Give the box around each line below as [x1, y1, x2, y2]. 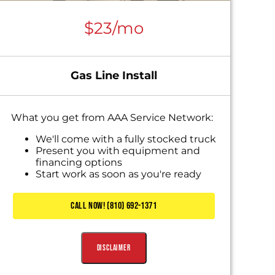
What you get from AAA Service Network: [11, 112, 214, 124]
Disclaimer [96, 243, 131, 254]
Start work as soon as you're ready [36, 168, 202, 180]
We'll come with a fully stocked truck [36, 133, 217, 145]
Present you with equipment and [36, 145, 201, 157]
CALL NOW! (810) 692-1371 [71, 199, 157, 212]
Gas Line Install [70, 69, 157, 83]
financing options [36, 157, 123, 169]
